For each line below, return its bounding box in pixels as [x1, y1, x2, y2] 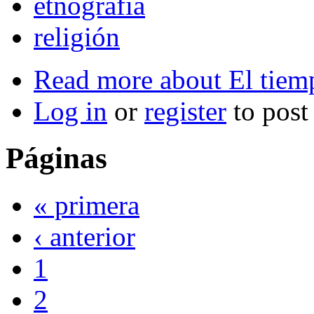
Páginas [6, 141, 107, 175]
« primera [34, 189, 139, 220]
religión [34, 21, 120, 52]
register [144, 95, 226, 126]
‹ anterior [34, 221, 135, 252]
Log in [34, 95, 107, 126]
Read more [34, 64, 153, 95]
